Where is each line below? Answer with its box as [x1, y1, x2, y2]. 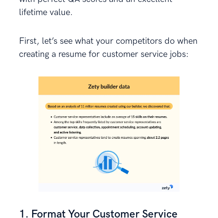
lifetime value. [19, 7, 73, 18]
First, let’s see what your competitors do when [19, 36, 198, 47]
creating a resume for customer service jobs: [19, 49, 189, 60]
